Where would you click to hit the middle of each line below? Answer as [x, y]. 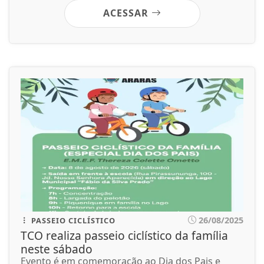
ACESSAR [127, 13]
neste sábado [57, 249]
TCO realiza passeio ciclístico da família [124, 235]
